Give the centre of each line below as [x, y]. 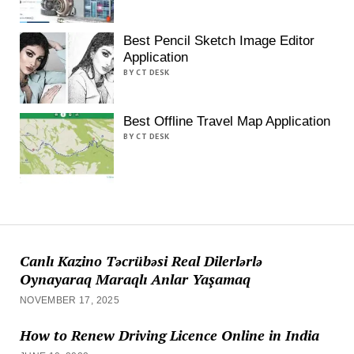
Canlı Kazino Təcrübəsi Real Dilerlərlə [141, 260]
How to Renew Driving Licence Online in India [169, 335]
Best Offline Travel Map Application [227, 121]
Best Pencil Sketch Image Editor [219, 41]
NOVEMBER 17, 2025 [70, 300]
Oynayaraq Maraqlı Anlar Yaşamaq [135, 279]
